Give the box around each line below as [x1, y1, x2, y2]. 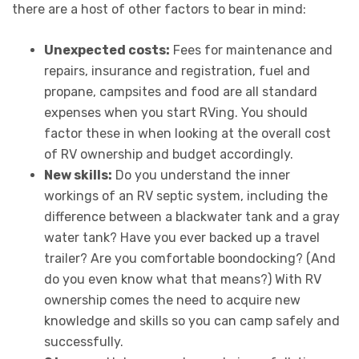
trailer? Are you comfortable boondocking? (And [44, 250, 336, 266]
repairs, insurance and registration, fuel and [44, 63, 310, 79]
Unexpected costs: [44, 42, 170, 58]
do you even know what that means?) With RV [44, 271, 321, 287]
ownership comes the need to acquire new [44, 292, 301, 308]
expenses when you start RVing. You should [44, 104, 308, 120]
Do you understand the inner [112, 167, 290, 183]
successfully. [44, 333, 123, 349]
